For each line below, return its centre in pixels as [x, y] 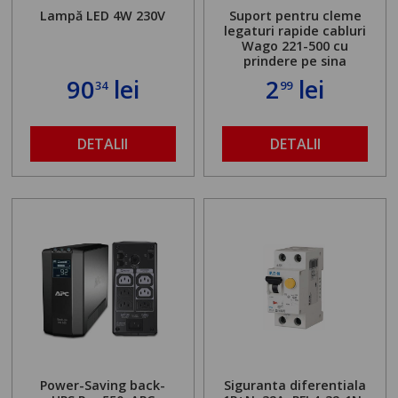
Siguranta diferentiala [295, 385]
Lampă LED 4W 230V [103, 16]
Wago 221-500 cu [295, 46]
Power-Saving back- [103, 385]
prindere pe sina [295, 61]
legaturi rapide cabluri [295, 31]
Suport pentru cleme [295, 16]
